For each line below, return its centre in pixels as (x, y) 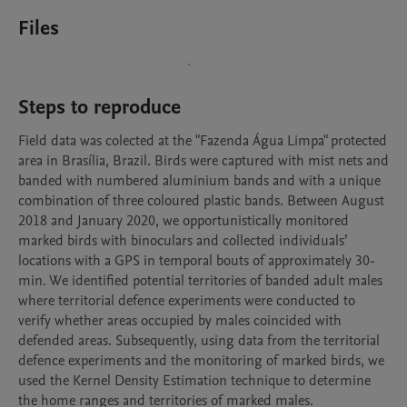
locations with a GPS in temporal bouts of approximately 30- (197, 261)
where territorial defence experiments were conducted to (187, 301)
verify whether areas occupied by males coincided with (180, 321)
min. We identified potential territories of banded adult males (200, 281)
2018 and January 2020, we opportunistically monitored (184, 221)
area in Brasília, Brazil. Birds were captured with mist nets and (203, 161)
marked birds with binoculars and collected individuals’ (183, 241)
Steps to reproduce (99, 107)
